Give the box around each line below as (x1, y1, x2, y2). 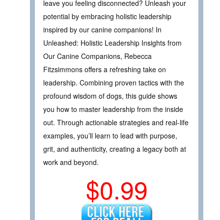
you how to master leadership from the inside (43, 104, 183, 114)
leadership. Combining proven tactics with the (43, 78, 184, 88)
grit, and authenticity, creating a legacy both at (43, 144, 186, 154)
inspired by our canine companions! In (43, 25, 162, 35)
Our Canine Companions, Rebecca (43, 51, 152, 61)
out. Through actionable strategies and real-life (43, 117, 189, 128)
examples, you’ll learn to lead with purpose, (43, 131, 177, 141)
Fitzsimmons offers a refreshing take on (43, 64, 166, 75)
